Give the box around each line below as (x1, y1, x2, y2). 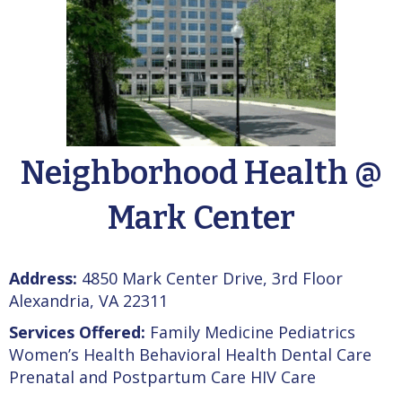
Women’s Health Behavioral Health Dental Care (9, 343, 371, 365)
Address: (9, 267, 77, 289)
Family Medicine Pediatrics (145, 320, 355, 343)
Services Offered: (9, 320, 145, 343)
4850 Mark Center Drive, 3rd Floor (77, 267, 343, 289)
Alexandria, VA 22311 (9, 289, 168, 311)
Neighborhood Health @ (20, 153, 382, 193)
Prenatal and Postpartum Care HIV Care (9, 365, 316, 388)
